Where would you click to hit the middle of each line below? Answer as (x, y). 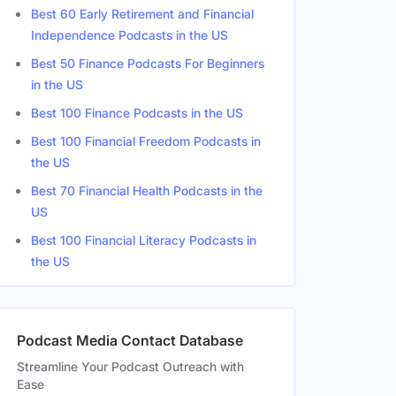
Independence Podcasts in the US (129, 35)
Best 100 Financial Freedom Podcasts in (146, 141)
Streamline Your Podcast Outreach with (130, 366)
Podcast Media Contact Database (130, 340)
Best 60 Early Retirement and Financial (142, 14)
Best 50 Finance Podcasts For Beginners (148, 63)
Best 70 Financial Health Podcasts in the (147, 190)
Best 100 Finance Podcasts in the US (137, 113)
